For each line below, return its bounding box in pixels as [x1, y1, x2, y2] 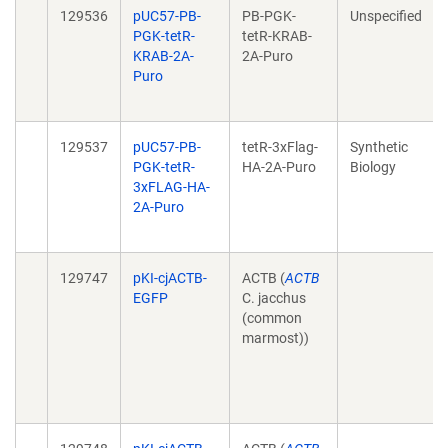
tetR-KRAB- [242, 28, 312, 44]
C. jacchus [242, 290, 306, 306]
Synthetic [350, 139, 408, 155]
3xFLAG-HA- [133, 179, 210, 195]
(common [242, 310, 302, 326]
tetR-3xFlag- [242, 139, 318, 155]
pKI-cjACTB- [133, 270, 207, 286]
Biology [350, 159, 396, 175]
